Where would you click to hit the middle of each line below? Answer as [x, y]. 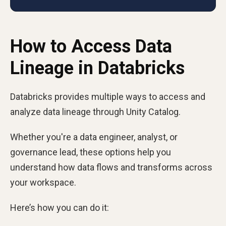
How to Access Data [91, 46]
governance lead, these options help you [91, 152]
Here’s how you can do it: [60, 208]
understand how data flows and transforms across [111, 167]
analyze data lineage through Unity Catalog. [96, 112]
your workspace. [43, 182]
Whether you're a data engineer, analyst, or [94, 137]
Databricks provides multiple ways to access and [108, 97]
